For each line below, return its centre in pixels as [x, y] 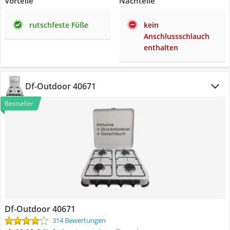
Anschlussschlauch [177, 36]
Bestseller [19, 103]
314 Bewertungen [79, 220]
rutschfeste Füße [59, 25]
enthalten [161, 47]
